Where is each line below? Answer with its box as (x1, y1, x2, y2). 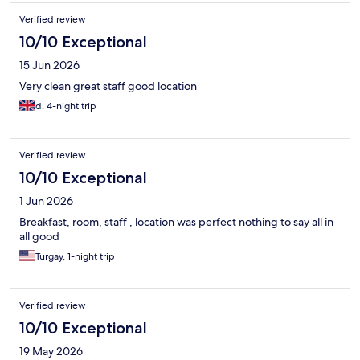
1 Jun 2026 (19, 193, 73, 208)
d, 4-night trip (35, 99, 96, 112)
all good (19, 228, 59, 243)
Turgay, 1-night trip (35, 249, 115, 263)
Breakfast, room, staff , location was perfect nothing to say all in (19, 214, 333, 229)
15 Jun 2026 (19, 57, 80, 72)
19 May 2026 (19, 343, 83, 358)
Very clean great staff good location (19, 78, 197, 93)
